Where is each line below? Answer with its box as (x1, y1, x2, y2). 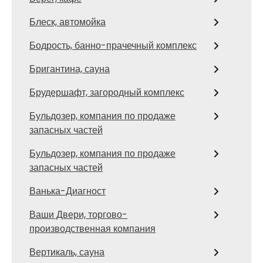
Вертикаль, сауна (29, 245, 104, 259)
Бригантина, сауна (29, 62, 110, 76)
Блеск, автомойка (29, 15, 106, 29)
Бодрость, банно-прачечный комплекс (29, 39, 197, 52)
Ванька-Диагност (29, 184, 106, 198)
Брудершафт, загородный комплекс (29, 86, 184, 99)
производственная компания (29, 222, 156, 235)
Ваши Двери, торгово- (29, 208, 127, 221)
